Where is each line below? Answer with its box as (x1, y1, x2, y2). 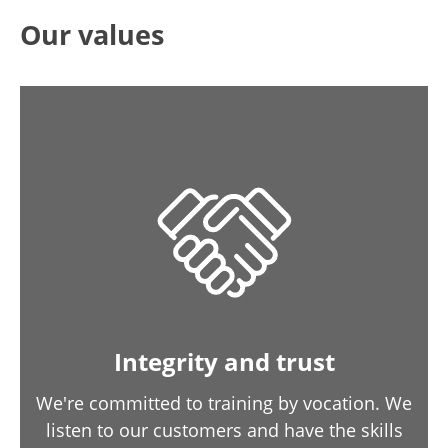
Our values (20, 16, 164, 53)
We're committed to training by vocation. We (36, 391, 412, 415)
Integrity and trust (113, 345, 335, 378)
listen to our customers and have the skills (45, 418, 403, 442)
